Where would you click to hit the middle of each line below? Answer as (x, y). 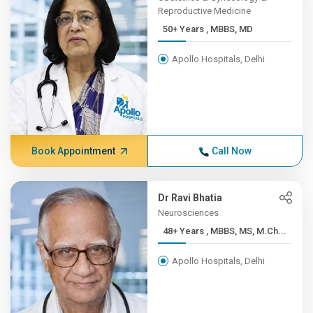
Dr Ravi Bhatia (190, 198)
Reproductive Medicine (205, 11)
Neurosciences (189, 213)
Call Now (231, 151)
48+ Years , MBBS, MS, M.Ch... (247, 231)
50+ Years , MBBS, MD (230, 29)
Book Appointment (73, 151)
